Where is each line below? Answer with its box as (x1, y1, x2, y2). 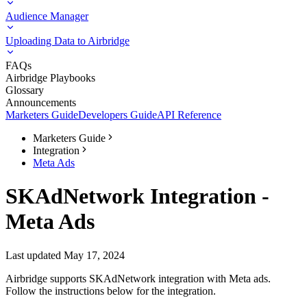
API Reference (157, 109, 221, 121)
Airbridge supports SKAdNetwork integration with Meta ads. (5, 272, 271, 284)
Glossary (5, 84, 44, 96)
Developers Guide (78, 109, 157, 121)
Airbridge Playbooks (5, 72, 95, 84)
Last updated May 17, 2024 (5, 249, 125, 261)
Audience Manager (5, 10, 88, 22)
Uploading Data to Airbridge (5, 35, 130, 47)
